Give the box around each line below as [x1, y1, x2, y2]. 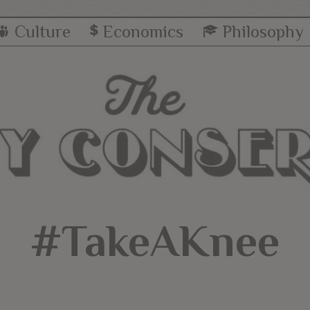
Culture [14, 21, 71, 42]
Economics [102, 21, 183, 42]
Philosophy [222, 21, 304, 42]
